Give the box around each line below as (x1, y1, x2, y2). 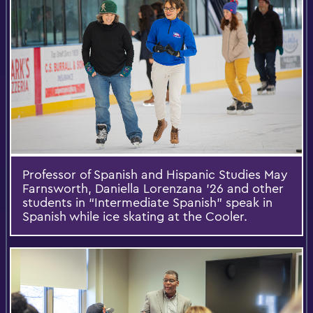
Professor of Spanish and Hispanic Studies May (22, 166, 288, 182)
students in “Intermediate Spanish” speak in (22, 194, 272, 210)
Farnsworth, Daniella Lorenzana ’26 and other (22, 180, 284, 196)
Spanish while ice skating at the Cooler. (22, 208, 247, 224)
